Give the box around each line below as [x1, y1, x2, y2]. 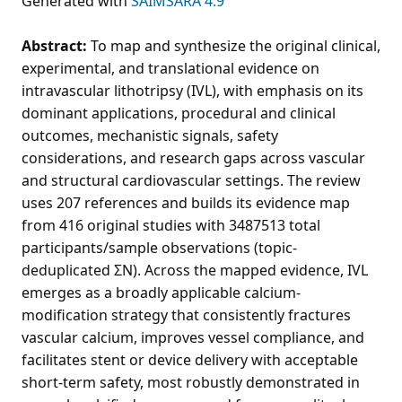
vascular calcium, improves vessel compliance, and [22, 327, 364, 347]
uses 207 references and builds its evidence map [22, 192, 350, 213]
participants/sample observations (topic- [22, 237, 297, 258]
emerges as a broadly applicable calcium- [22, 282, 301, 302]
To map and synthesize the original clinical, [87, 35, 380, 56]
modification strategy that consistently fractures [22, 304, 351, 325]
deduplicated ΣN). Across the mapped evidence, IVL [22, 259, 368, 280]
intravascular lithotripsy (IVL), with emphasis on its [22, 80, 363, 100]
